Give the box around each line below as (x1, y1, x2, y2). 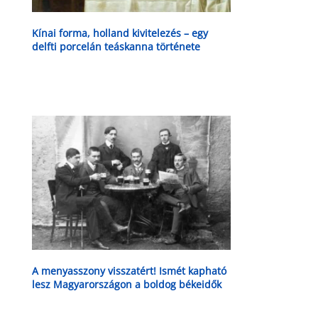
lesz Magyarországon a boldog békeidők (31, 278, 221, 292)
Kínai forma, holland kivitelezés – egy (31, 26, 208, 40)
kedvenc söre (31, 291, 94, 305)
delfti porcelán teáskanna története (31, 39, 200, 53)
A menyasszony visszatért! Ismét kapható (31, 264, 226, 278)
